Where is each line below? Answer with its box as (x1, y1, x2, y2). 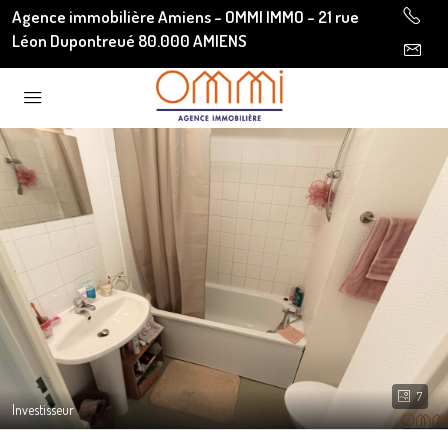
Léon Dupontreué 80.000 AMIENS (12, 30, 247, 51)
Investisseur (12, 400, 74, 418)
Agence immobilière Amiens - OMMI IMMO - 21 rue (12, 6, 359, 27)
